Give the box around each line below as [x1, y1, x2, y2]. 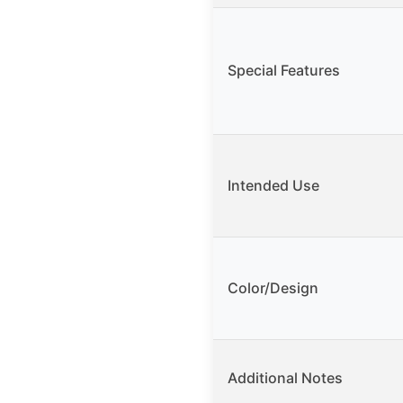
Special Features [228, 60, 340, 79]
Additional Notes [228, 368, 343, 387]
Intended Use [228, 175, 319, 194]
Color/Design [228, 278, 318, 297]
